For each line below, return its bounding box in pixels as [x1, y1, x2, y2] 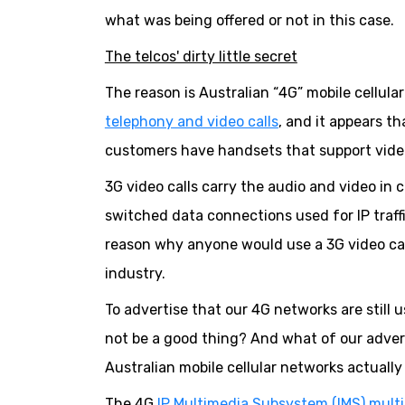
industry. [104, 265, 165, 283]
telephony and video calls [104, 113, 278, 131]
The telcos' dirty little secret [104, 48, 297, 66]
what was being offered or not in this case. [104, 12, 394, 30]
